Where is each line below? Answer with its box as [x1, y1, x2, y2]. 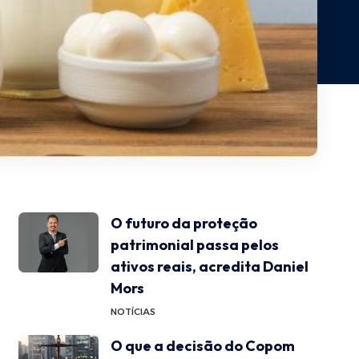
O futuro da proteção [110, 213, 257, 232]
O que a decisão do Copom [110, 336, 295, 355]
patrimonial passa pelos [110, 235, 279, 254]
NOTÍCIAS [110, 305, 155, 317]
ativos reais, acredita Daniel [110, 256, 309, 276]
